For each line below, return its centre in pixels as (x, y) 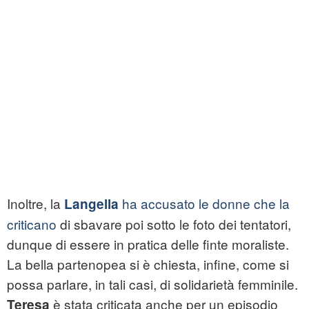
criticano (33, 224)
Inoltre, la (34, 203)
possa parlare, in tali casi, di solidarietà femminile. (152, 284)
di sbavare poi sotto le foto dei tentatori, (176, 224)
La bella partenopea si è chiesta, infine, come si (148, 264)
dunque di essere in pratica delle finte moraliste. (148, 244)
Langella (93, 204)
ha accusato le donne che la (206, 203)
